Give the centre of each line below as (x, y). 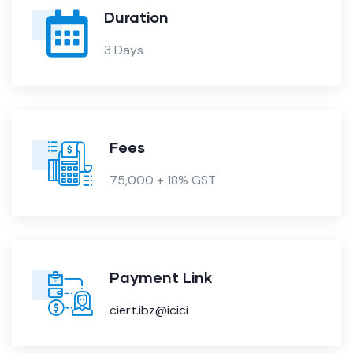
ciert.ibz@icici (149, 310)
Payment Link (161, 277)
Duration (136, 17)
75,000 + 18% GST (163, 180)
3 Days (124, 50)
